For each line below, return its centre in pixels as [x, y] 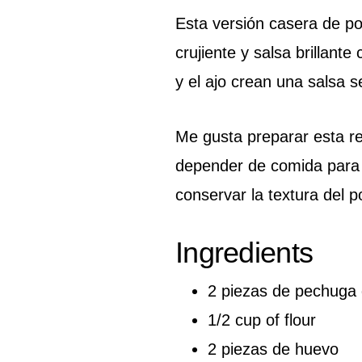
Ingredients [244, 252]
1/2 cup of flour [262, 320]
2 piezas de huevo [273, 349]
